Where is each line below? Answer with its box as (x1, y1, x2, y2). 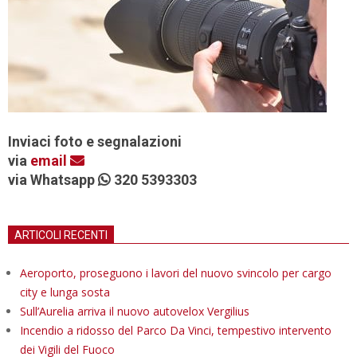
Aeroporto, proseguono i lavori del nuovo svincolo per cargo (20, 265, 331, 281)
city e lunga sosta (20, 284, 110, 300)
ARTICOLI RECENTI (14, 229, 108, 242)
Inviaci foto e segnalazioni (8, 133, 182, 151)
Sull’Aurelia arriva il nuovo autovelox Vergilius (20, 304, 249, 320)
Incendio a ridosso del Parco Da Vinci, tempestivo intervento (20, 323, 331, 339)
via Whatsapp (8, 171, 98, 189)
